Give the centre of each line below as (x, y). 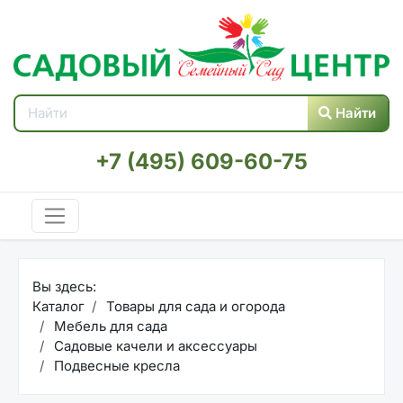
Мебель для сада (109, 327)
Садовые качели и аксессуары (154, 346)
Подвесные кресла (115, 366)
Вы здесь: (64, 287)
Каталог (58, 307)
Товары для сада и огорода (194, 307)
